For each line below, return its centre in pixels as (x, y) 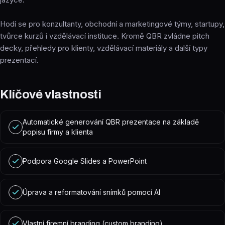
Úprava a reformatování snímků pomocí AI (91, 192)
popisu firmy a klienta (58, 132)
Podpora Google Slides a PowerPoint (85, 161)
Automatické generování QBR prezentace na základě (111, 122)
